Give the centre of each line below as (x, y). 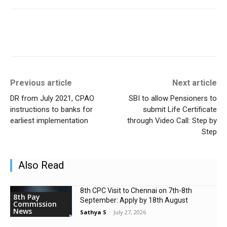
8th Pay (27, 197)
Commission (35, 204)
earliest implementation (49, 120)
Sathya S (93, 212)
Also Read (41, 165)
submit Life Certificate (180, 109)
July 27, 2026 (130, 212)
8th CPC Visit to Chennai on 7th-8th (136, 190)
